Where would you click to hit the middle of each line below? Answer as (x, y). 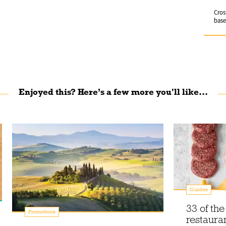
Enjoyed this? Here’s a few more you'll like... (113, 92)
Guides (199, 190)
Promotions (42, 212)
